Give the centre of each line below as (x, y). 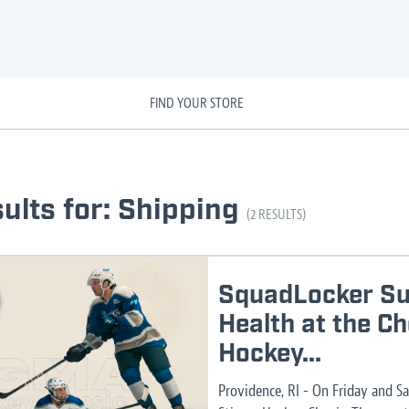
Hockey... (270, 354)
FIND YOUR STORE (197, 103)
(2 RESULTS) (277, 215)
